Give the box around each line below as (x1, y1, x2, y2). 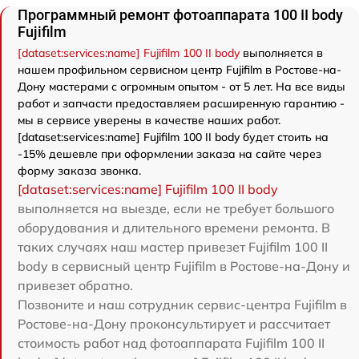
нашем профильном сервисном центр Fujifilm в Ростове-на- (18, 63, 341, 78)
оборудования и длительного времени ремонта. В (18, 220, 330, 236)
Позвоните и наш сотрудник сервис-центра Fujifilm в (18, 296, 347, 313)
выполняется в (240, 46, 323, 61)
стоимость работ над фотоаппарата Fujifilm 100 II (18, 335, 325, 352)
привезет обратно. (18, 277, 133, 294)
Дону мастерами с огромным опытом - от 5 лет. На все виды (18, 79, 345, 95)
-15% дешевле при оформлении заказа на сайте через (18, 147, 321, 162)
